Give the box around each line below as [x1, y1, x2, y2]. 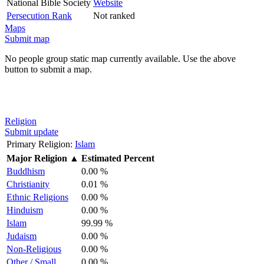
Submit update [5, 126, 58, 137]
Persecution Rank [6, 10, 72, 21]
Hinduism [6, 204, 43, 215]
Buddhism [6, 166, 45, 176]
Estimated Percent [81, 153, 154, 163]
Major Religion [6, 153, 67, 163]
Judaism [6, 230, 37, 241]
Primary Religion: [6, 138, 72, 149]
